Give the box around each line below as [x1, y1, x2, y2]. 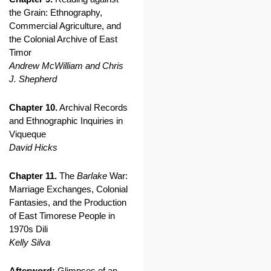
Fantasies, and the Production [9, 197, 126, 207]
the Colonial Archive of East [9, 34, 117, 44]
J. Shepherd [9, 74, 57, 84]
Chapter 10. [9, 102, 57, 113]
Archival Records [57, 102, 128, 113]
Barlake [77, 171, 107, 181]
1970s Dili [9, 224, 48, 234]
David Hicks [9, 142, 57, 152]
